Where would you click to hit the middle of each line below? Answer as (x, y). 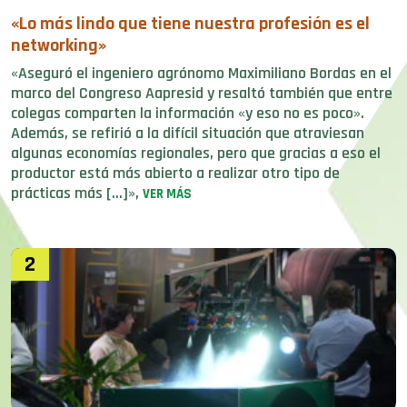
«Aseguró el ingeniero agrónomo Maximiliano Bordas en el (201, 73)
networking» (59, 45)
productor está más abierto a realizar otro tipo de (175, 173)
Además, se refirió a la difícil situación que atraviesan (188, 133)
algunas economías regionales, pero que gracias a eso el (196, 153)
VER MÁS (167, 194)
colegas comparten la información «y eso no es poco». (188, 113)
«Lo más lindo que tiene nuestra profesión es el (190, 24)
